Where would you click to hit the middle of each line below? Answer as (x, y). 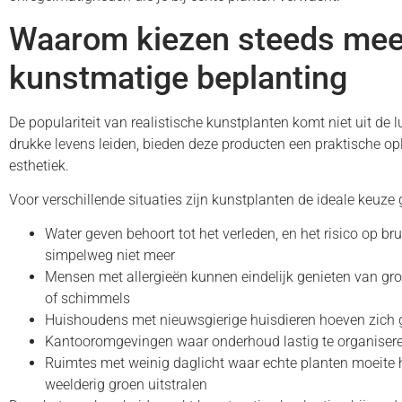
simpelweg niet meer (110, 256)
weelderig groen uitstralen (126, 385)
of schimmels (87, 299)
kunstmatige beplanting (178, 78)
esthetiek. (41, 165)
